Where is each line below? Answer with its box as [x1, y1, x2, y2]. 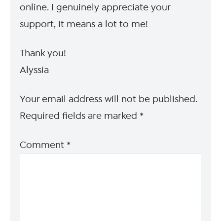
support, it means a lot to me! [20, 18, 148, 30]
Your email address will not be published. [20, 93, 198, 105]
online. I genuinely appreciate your [20, 1, 171, 13]
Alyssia [20, 64, 49, 75]
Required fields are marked [20, 110, 140, 121]
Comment [20, 139, 67, 150]
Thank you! [20, 47, 67, 59]
